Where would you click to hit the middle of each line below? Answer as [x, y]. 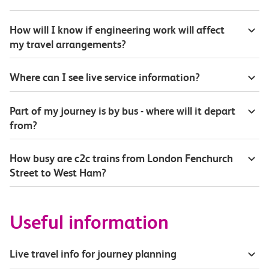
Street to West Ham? [58, 172]
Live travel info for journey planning [93, 253]
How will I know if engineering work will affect [117, 29]
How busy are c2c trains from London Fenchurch [121, 158]
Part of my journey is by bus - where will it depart [122, 110]
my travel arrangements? [68, 44]
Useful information [89, 222]
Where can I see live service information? [105, 77]
